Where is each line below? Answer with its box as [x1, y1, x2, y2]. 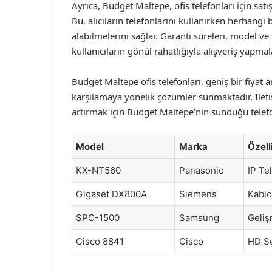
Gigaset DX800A [76, 188, 147, 200]
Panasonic [179, 164, 223, 176]
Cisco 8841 [76, 235, 124, 247]
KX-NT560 [76, 164, 121, 176]
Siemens [179, 188, 217, 200]
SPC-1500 [76, 211, 120, 223]
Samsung [179, 211, 219, 223]
